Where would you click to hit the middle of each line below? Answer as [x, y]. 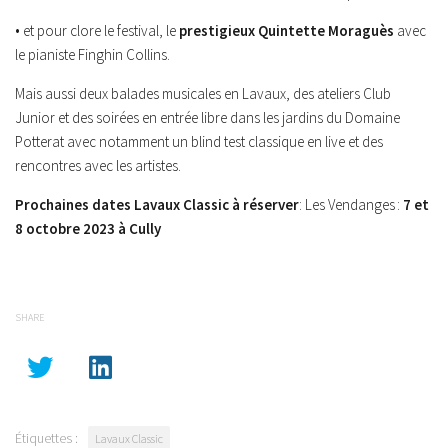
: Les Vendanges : [351, 204]
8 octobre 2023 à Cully [88, 228]
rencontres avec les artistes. [98, 165]
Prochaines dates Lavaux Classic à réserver [157, 204]
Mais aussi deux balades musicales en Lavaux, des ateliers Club [203, 93]
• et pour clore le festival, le [97, 30]
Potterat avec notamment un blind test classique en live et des [199, 141]
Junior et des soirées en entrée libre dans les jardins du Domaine [207, 117]
